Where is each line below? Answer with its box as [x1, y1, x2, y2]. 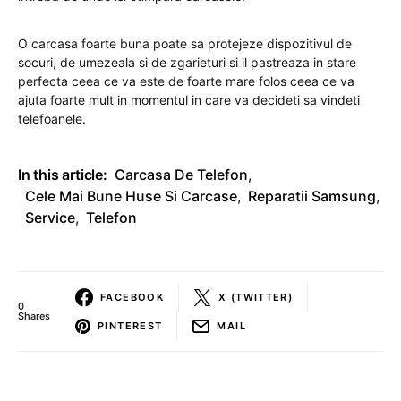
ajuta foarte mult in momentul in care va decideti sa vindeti [18, 92, 360, 108]
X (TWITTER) [218, 290, 294, 303]
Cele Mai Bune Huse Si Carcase [25, 187, 237, 206]
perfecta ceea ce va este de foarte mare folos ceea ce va [18, 73, 354, 90]
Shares [18, 310, 50, 323]
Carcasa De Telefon [114, 166, 248, 184]
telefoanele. [18, 111, 86, 127]
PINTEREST [98, 319, 163, 332]
